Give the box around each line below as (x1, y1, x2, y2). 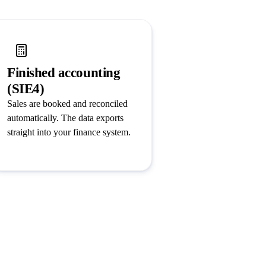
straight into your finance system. (7, 127, 131, 138)
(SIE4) (7, 81, 45, 97)
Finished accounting (7, 65, 121, 81)
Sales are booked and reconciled (7, 99, 128, 109)
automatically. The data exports (7, 113, 123, 123)
